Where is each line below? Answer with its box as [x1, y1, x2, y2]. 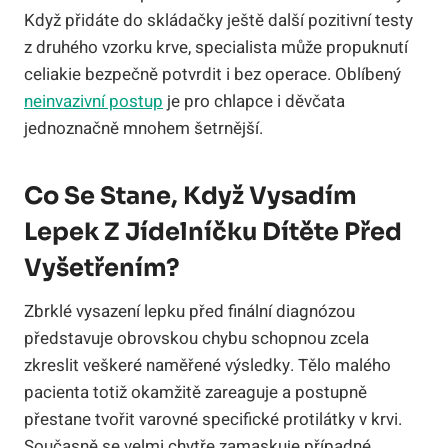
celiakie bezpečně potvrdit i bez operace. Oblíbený [24, 61, 401, 87]
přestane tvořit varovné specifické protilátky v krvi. [24, 406, 402, 432]
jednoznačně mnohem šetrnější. [24, 115, 263, 141]
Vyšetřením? [24, 252, 180, 283]
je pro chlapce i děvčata [163, 88, 345, 114]
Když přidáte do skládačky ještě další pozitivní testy [24, 7, 413, 33]
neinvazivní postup [24, 88, 163, 114]
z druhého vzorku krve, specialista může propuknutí [24, 34, 408, 60]
